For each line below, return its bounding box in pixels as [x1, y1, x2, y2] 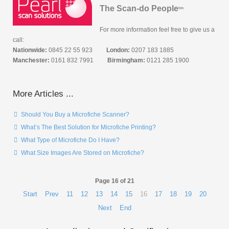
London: [106, 47, 130, 54]
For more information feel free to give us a [100, 26, 215, 33]
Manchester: [13, 57, 50, 64]
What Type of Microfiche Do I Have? [19, 136, 120, 144]
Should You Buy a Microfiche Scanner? [19, 111, 129, 118]
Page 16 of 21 [95, 177, 134, 185]
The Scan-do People [100, 4, 178, 13]
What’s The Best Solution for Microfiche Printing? [19, 124, 156, 131]
